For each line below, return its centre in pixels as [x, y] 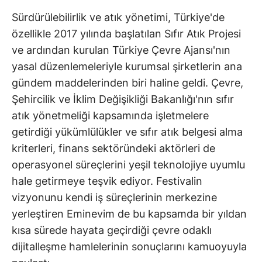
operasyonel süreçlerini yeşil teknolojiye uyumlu [128, 164]
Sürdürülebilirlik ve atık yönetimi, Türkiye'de [118, 17]
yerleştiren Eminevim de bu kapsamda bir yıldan [129, 213]
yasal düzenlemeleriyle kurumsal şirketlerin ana [127, 66]
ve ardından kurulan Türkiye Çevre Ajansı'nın [121, 50]
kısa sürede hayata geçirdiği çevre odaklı [112, 230]
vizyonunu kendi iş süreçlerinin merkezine [114, 197]
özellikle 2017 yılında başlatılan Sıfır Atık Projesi [126, 33]
